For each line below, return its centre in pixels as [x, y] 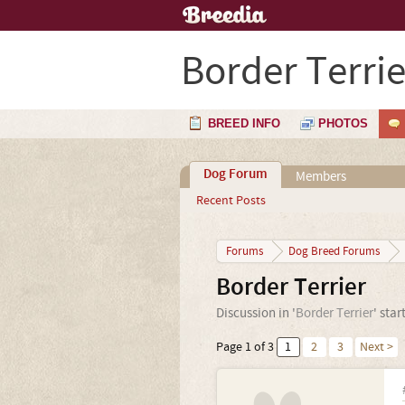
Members [320, 177]
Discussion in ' [255, 313]
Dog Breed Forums [334, 251]
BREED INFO [244, 123]
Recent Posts [231, 201]
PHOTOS [343, 123]
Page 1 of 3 [245, 347]
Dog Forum [235, 174]
